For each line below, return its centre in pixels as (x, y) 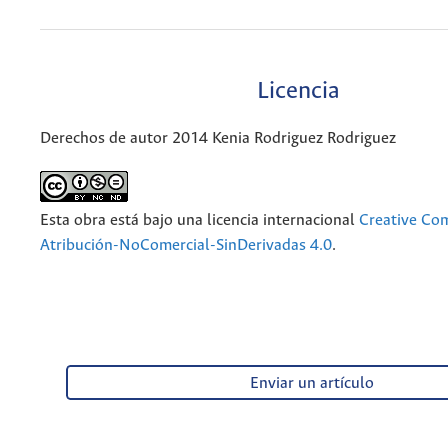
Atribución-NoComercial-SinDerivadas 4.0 (186, 245)
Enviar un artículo (311, 383)
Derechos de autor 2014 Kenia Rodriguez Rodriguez (218, 138)
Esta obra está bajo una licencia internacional (199, 220)
